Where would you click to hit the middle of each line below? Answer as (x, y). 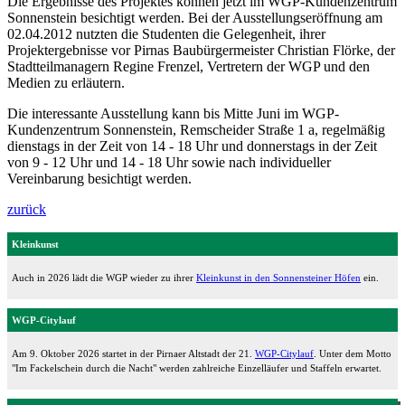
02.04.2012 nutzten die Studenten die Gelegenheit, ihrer (166, 33)
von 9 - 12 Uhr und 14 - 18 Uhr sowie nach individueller (169, 162)
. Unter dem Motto (353, 353)
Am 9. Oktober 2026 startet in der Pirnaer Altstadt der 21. (133, 353)
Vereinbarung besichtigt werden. (99, 178)
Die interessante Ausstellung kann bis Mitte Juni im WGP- (173, 113)
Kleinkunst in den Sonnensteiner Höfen (278, 277)
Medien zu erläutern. (66, 82)
